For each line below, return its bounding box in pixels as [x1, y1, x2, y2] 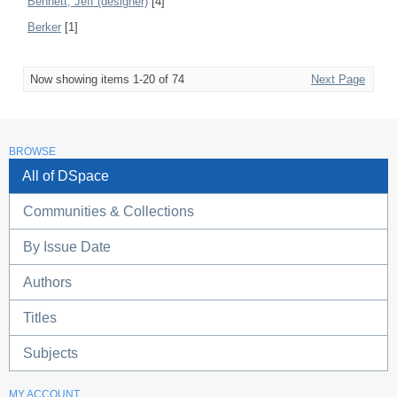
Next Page [311, 73, 365, 87]
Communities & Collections [23, 204, 194, 220]
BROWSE [9, 145, 56, 159]
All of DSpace [22, 168, 109, 184]
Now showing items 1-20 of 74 [30, 73, 184, 87]
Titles [23, 310, 57, 326]
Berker [27, 20, 61, 35]
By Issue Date [23, 239, 111, 255]
